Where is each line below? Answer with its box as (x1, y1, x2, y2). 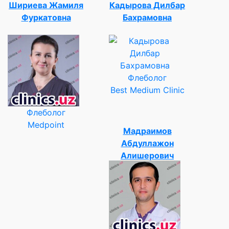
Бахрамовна (123, 12, 172, 22)
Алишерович (121, 150, 174, 161)
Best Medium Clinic (110, 84, 185, 95)
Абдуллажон (121, 138, 174, 148)
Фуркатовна (21, 12, 71, 22)
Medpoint (28, 119, 64, 130)
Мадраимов (123, 125, 172, 136)
